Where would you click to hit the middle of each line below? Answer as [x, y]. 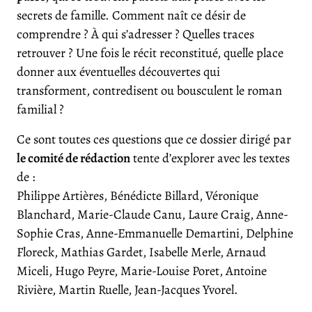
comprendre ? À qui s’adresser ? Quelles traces [135, 34]
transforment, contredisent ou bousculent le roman [149, 91]
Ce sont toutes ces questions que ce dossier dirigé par [154, 139]
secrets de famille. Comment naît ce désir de [131, 15]
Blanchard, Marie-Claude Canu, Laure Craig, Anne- [153, 214]
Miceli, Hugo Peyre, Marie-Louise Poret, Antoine [142, 271]
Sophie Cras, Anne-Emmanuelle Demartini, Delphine [155, 233]
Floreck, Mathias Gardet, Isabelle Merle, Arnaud [141, 252]
